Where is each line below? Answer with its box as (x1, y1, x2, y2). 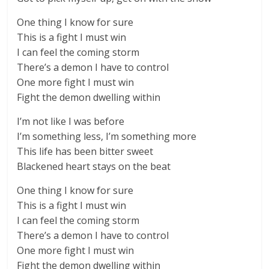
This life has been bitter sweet (17, 145, 154, 158)
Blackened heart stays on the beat (17, 160, 171, 173)
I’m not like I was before (17, 115, 125, 128)
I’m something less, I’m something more (17, 130, 197, 143)
